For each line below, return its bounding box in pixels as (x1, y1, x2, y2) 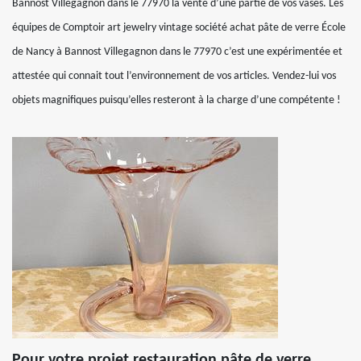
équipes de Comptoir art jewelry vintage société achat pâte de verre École (12, 22, 346, 34)
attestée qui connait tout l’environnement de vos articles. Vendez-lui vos (12, 70, 336, 82)
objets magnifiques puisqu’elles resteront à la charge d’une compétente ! (12, 94, 341, 106)
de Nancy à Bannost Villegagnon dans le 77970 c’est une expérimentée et (12, 46, 342, 58)
